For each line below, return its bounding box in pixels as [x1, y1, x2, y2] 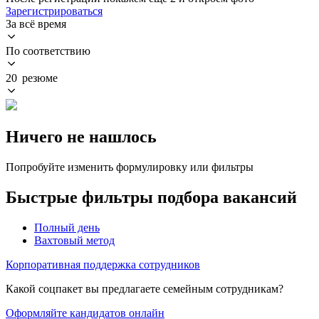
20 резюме [6, 71, 58, 84]
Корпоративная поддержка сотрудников [6, 258, 200, 271]
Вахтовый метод [34, 234, 115, 246]
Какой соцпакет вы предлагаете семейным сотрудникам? [6, 282, 283, 295]
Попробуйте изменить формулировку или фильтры [6, 160, 253, 173]
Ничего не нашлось [6, 127, 157, 146]
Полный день [34, 221, 100, 234]
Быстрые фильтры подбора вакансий [6, 187, 297, 206]
